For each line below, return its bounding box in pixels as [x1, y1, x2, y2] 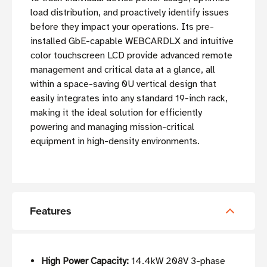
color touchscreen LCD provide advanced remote [30, 49, 232, 62]
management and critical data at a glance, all [30, 64, 215, 76]
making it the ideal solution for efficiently [30, 107, 202, 119]
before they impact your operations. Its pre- [30, 21, 214, 33]
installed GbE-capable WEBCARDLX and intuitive [30, 35, 234, 48]
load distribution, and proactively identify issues [30, 7, 229, 19]
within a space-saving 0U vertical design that [30, 78, 216, 91]
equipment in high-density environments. [30, 135, 200, 148]
